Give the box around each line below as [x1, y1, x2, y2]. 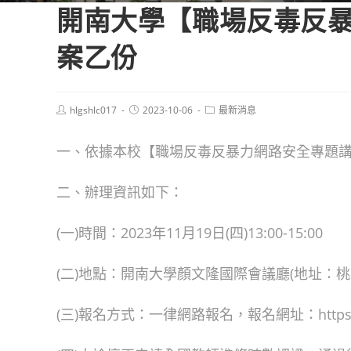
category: [204, 114, 245, 128]
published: [128, 114, 173, 128]
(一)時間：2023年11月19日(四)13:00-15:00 [56, 223, 323, 242]
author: [56, 114, 87, 128]
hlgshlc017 [70, 103, 117, 117]
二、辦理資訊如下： [56, 183, 183, 201]
